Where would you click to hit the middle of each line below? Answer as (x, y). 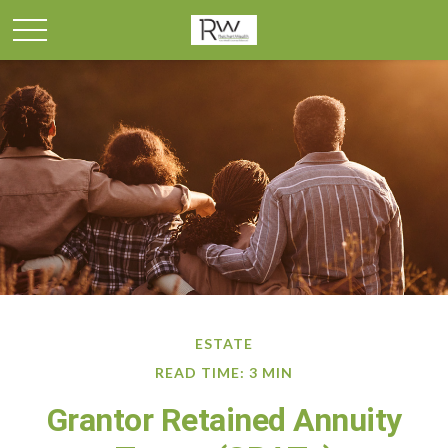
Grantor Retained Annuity (224, 420)
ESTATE (224, 343)
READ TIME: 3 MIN (224, 372)
